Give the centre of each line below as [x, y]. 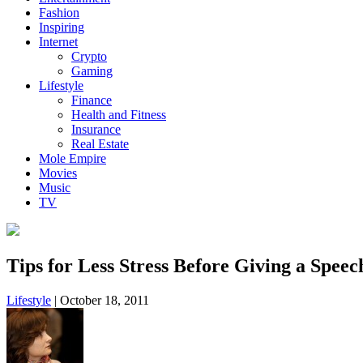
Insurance [96, 129]
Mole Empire [73, 158]
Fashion [59, 13]
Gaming [92, 71]
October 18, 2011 [103, 300]
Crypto [89, 56]
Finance [92, 100]
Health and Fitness [119, 115]
